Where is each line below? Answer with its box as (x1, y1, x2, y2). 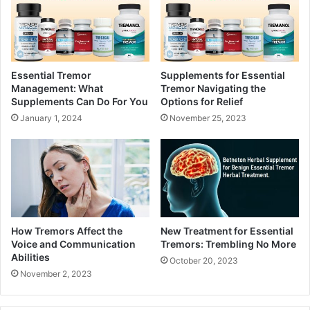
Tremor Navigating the (161, 82, 266, 95)
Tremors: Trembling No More (161, 237, 296, 250)
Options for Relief (161, 95, 243, 108)
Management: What (11, 82, 103, 95)
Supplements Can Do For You (11, 95, 148, 108)
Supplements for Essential (161, 69, 285, 82)
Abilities (11, 250, 50, 263)
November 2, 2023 (20, 268, 92, 279)
